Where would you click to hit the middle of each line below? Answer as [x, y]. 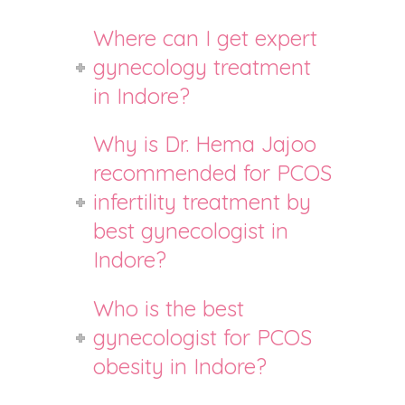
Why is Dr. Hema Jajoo [205, 144]
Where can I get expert [206, 38]
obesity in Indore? [180, 367]
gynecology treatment [202, 66]
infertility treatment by [202, 202]
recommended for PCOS [213, 173]
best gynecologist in [191, 231]
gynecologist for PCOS [203, 338]
